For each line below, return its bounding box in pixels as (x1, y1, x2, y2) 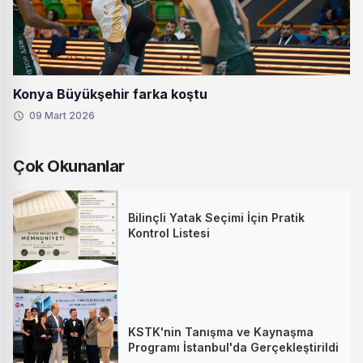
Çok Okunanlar (13, 156, 125, 177)
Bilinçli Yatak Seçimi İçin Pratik (128, 211, 305, 225)
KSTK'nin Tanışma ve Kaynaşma (128, 324, 314, 339)
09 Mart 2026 (29, 109, 95, 122)
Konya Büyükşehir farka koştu (13, 86, 207, 103)
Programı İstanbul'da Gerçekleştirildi (128, 340, 339, 354)
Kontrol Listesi (128, 226, 210, 241)
